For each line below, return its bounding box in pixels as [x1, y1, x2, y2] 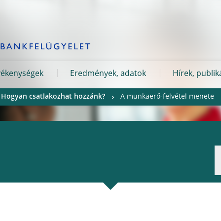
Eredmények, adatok [70, 70, 146, 78]
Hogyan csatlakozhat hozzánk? [1, 93, 105, 101]
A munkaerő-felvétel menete [120, 93, 214, 101]
